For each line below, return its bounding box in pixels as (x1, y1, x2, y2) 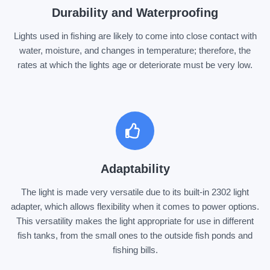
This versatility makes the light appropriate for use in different (16, 215, 254, 226)
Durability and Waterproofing (52, 5, 218, 19)
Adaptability (100, 162, 170, 175)
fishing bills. (112, 244, 158, 255)
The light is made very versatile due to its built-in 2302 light (21, 186, 249, 197)
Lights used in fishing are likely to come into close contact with (13, 30, 257, 41)
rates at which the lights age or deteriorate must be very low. (17, 59, 253, 70)
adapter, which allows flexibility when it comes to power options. (11, 201, 259, 212)
